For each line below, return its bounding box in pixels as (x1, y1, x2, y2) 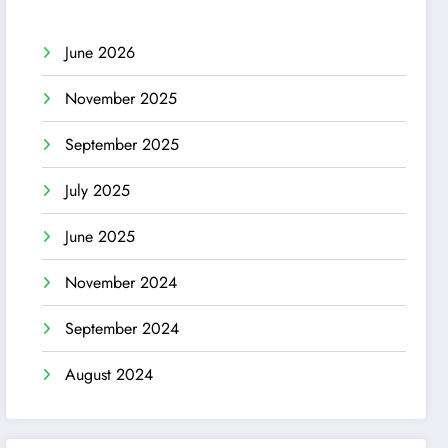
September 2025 (65, 133, 180, 157)
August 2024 (65, 363, 154, 387)
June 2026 (65, 41, 136, 65)
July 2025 (65, 179, 131, 203)
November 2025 (65, 87, 178, 111)
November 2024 (65, 271, 178, 295)
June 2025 (65, 225, 136, 249)
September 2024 (65, 317, 180, 341)
